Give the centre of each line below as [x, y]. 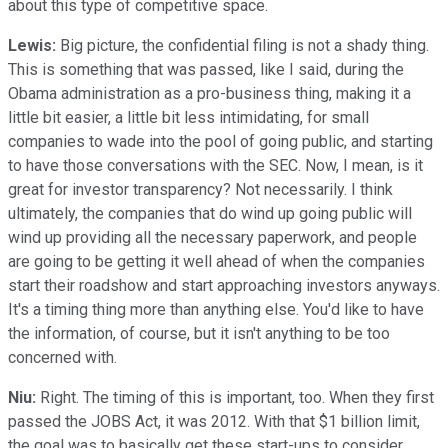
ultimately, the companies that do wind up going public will [210, 213]
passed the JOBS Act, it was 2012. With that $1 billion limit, [214, 421]
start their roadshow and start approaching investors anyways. [224, 285]
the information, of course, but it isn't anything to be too [199, 333]
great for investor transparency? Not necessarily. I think [200, 189]
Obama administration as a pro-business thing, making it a [209, 93]
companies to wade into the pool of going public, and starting [220, 141]
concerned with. [62, 357]
